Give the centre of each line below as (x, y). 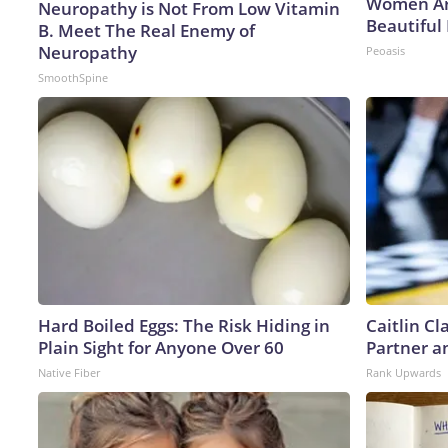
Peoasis (385, 50)
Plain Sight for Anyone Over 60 (161, 347)
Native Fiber (69, 372)
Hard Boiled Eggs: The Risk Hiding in (184, 325)
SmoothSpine (73, 77)
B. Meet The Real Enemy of (146, 30)
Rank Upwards (403, 372)
